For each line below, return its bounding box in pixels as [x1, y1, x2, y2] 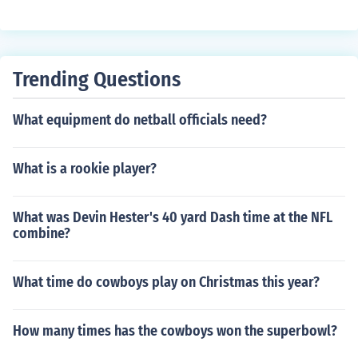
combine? [13, 225, 70, 242]
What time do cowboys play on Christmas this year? [13, 273, 320, 291]
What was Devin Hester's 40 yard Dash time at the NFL [13, 209, 332, 226]
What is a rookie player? [13, 160, 157, 177]
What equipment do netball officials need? [13, 111, 267, 129]
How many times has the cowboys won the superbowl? [13, 322, 337, 340]
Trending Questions [13, 67, 181, 92]
